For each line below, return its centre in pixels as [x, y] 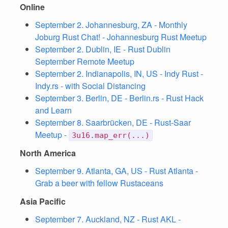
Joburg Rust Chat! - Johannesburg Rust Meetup [121, 37]
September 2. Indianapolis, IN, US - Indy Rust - [119, 74]
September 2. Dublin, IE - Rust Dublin [103, 49]
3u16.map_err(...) [111, 135]
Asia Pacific [43, 201]
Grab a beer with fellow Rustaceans [99, 183]
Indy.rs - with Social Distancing [90, 86]
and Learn [53, 110]
